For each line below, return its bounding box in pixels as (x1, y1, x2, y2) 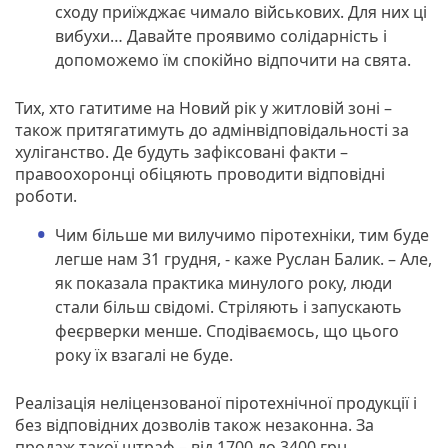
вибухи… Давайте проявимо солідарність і (55, 24, 387, 47)
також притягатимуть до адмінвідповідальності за (15, 118, 409, 141)
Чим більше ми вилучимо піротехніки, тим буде (55, 223, 429, 246)
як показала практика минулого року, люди (55, 271, 392, 294)
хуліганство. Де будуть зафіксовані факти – (15, 140, 348, 163)
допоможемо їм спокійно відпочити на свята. (55, 48, 427, 71)
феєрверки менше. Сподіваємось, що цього (55, 319, 399, 342)
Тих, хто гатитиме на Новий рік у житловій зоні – (15, 96, 392, 119)
